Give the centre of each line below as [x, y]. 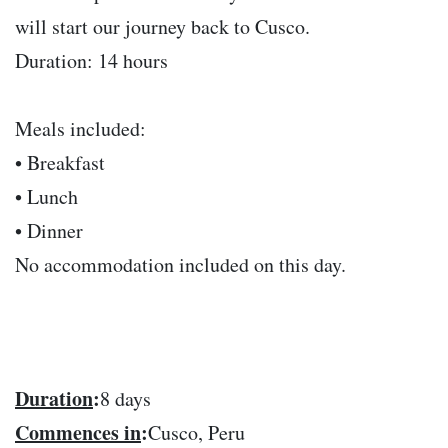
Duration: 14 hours [91, 61]
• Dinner [49, 231]
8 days [125, 399]
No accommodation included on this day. [180, 265]
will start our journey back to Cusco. [162, 27]
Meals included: [80, 129]
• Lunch [46, 197]
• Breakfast [60, 163]
